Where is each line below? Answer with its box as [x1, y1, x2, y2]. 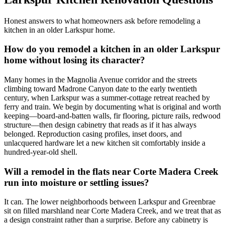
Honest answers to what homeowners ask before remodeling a [4, 16, 200, 25]
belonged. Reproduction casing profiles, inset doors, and [4, 130, 182, 138]
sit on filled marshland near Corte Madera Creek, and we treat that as [4, 206, 221, 215]
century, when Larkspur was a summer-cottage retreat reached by [4, 93, 210, 102]
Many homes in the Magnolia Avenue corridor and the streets [4, 75, 197, 84]
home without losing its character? [4, 55, 145, 66]
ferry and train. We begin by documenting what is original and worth [4, 102, 221, 111]
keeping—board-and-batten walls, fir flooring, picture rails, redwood [4, 111, 220, 120]
